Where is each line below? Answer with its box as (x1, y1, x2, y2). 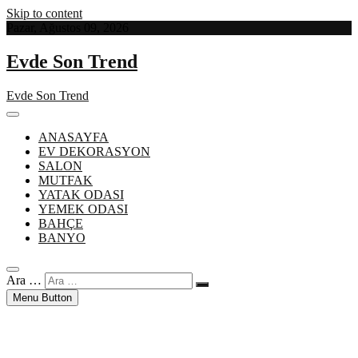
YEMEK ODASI (38, 201, 128, 216)
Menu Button (13, 291, 72, 304)
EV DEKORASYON (38, 144, 150, 158)
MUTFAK (38, 173, 93, 187)
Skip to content (6, 6, 82, 20)
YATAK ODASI (38, 187, 124, 201)
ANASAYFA (38, 129, 109, 144)
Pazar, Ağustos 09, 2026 (6, 21, 129, 34)
